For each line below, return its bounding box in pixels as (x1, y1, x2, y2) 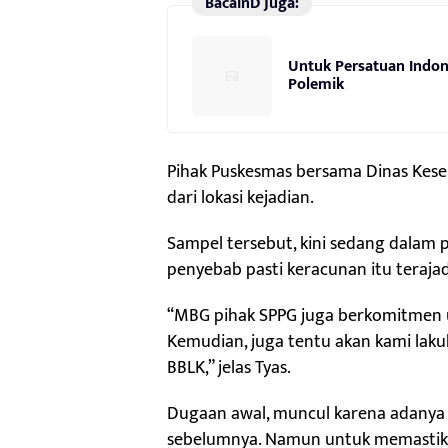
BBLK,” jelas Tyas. (167, 353, 291, 384)
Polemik (288, 71, 344, 99)
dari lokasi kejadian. (167, 183, 314, 214)
